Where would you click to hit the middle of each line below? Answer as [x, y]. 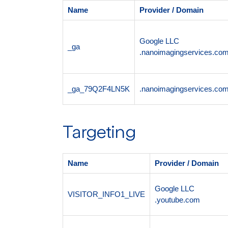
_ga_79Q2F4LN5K [98, 89]
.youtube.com [177, 199]
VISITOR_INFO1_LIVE [106, 194]
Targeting [99, 133]
